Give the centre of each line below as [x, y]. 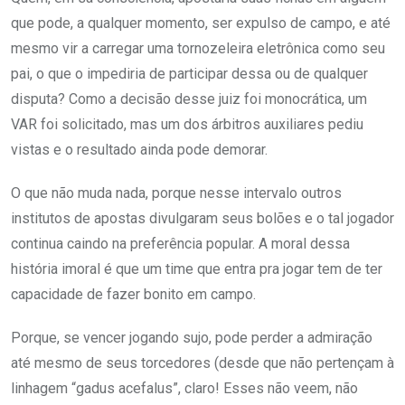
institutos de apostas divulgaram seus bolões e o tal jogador [202, 219]
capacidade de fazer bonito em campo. [133, 295]
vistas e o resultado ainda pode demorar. [139, 150]
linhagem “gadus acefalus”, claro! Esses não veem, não [184, 389]
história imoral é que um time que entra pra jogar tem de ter [197, 269]
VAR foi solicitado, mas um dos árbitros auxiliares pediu [187, 125]
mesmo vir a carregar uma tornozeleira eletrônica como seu [198, 49]
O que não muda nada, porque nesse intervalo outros [176, 193]
